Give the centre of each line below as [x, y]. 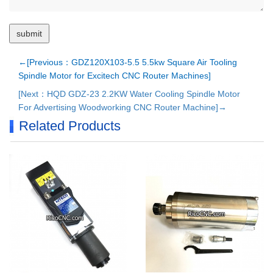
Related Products [70, 126]
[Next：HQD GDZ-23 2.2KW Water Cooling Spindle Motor [129, 94]
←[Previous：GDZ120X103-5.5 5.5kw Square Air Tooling [128, 62]
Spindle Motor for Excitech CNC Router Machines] [115, 76]
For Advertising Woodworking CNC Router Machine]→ [122, 107]
